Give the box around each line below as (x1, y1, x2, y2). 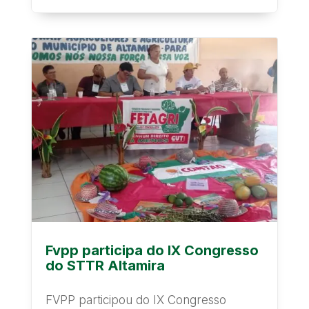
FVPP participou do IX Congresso (45, 293, 226, 308)
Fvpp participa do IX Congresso (45, 242, 259, 259)
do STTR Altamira (45, 257, 165, 275)
